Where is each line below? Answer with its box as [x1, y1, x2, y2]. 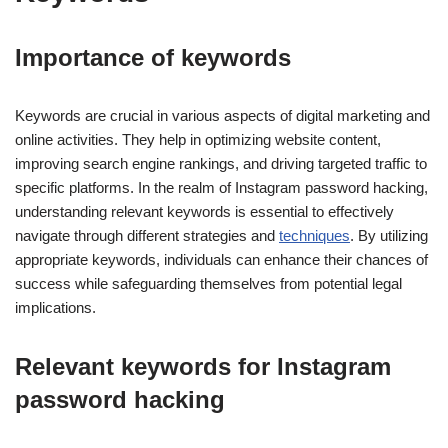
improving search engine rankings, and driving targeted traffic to [15, 154, 427, 172]
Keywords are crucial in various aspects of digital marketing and [15, 106, 430, 124]
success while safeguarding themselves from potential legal [15, 274, 402, 292]
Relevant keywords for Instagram [15, 352, 391, 380]
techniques [279, 226, 350, 244]
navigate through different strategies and [15, 226, 279, 244]
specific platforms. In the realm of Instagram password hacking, [15, 178, 428, 196]
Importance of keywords [15, 43, 291, 71]
